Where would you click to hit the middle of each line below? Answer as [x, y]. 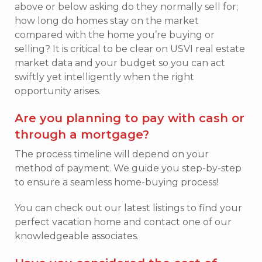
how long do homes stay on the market [107, 20]
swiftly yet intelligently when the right [104, 77]
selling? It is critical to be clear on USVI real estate [130, 49]
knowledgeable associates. [77, 236]
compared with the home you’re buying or [115, 35]
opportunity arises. [58, 91]
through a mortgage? [82, 134]
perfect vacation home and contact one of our [123, 222]
